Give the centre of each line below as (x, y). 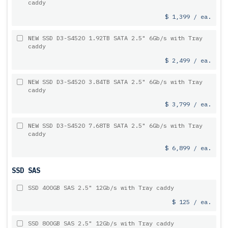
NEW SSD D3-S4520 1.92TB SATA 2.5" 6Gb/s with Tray (115, 38)
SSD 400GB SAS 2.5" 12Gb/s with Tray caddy (101, 188)
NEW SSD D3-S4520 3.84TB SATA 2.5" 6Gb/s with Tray (115, 82)
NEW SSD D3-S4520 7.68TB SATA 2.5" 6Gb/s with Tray (115, 125)
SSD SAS (26, 170)
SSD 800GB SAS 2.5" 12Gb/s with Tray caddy (101, 223)
